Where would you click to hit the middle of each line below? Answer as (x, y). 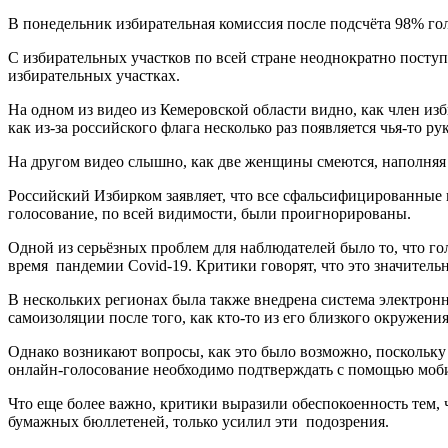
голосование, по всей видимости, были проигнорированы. (209, 213)
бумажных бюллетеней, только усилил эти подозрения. (198, 421)
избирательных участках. (94, 75)
